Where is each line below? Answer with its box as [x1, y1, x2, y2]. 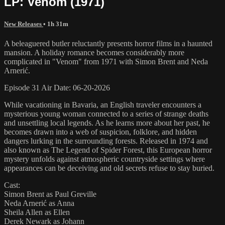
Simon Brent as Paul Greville [4, 189, 96, 198]
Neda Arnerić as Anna [4, 198, 74, 207]
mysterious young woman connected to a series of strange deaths [4, 109, 208, 118]
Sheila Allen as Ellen [4, 207, 70, 216]
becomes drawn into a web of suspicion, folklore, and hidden [4, 127, 197, 136]
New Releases [4, 20, 43, 28]
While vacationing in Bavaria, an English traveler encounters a [4, 100, 201, 109]
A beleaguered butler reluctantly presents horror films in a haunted [4, 39, 212, 48]
